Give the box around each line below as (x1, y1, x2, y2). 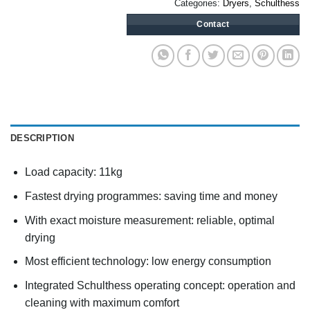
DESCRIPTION (10, 133, 74, 144)
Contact (197, 19, 230, 30)
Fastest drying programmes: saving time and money (24, 190, 277, 203)
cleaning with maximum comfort (24, 296, 179, 309)
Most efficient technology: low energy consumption (24, 255, 271, 268)
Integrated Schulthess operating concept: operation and (24, 279, 295, 291)
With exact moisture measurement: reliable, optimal (24, 214, 275, 226)
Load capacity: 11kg (24, 166, 122, 179)
